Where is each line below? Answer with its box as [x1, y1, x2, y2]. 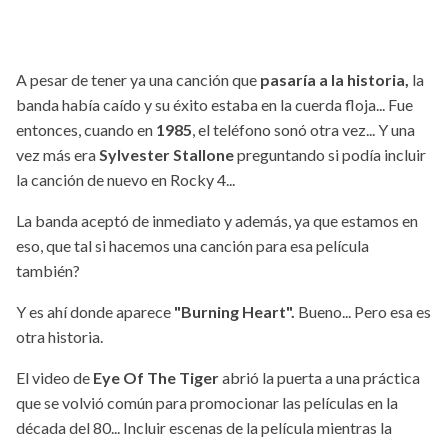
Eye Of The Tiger [93, 368, 219, 388]
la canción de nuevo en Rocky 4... [16, 170, 235, 190]
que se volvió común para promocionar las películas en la [16, 393, 398, 413]
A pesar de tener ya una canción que [16, 70, 257, 90]
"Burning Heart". [174, 302, 295, 322]
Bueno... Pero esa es [295, 302, 431, 322]
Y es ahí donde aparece [16, 302, 174, 322]
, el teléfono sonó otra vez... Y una [192, 120, 415, 140]
